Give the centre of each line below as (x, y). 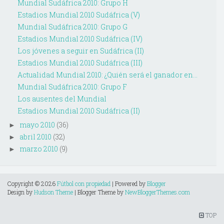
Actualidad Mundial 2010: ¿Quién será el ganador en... (107, 75)
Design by (21, 192)
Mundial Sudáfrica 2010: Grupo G (72, 27)
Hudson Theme (53, 192)
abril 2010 (35, 137)
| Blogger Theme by (99, 192)
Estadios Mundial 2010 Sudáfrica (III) (80, 63)
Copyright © (24, 184)
